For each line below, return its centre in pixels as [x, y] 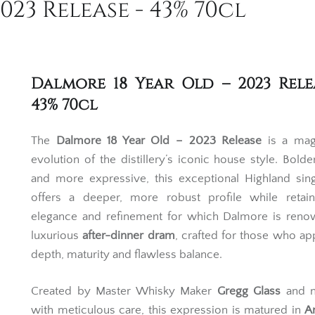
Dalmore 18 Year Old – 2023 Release [159, 161]
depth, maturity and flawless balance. [127, 275]
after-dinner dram [129, 256]
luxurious [57, 256]
